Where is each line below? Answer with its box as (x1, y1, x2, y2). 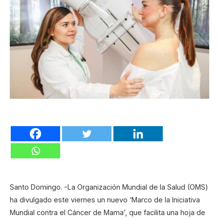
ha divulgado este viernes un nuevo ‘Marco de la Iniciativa (10, 196, 200, 204)
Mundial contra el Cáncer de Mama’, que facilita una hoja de (10, 208, 205, 217)
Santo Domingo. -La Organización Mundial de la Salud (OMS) (10, 183, 208, 192)
